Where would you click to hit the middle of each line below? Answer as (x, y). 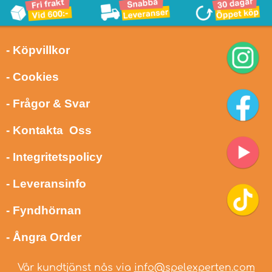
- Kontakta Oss (49, 130)
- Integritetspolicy (54, 157)
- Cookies (32, 76)
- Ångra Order (44, 237)
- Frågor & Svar (48, 103)
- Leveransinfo (46, 183)
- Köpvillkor (38, 50)
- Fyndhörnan (44, 210)
